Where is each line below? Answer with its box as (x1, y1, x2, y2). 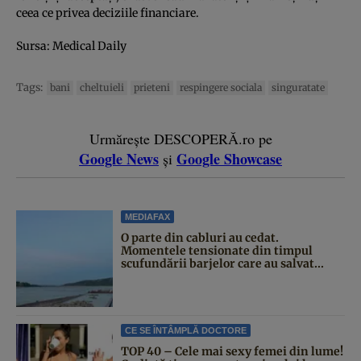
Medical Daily (52, 38, 127, 53)
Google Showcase (176, 147, 282, 169)
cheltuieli (80, 81, 124, 93)
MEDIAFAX (125, 211, 170, 222)
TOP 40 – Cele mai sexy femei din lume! (121, 343, 343, 359)
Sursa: (16, 38, 52, 53)
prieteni (134, 81, 170, 93)
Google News (79, 147, 159, 169)
